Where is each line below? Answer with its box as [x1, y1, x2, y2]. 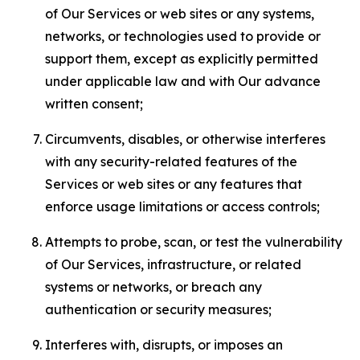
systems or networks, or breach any [45, 279, 262, 295]
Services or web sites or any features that [45, 176, 302, 192]
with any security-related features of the [45, 153, 297, 170]
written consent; [45, 96, 143, 112]
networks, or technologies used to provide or [45, 28, 321, 44]
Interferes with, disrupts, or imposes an [45, 337, 283, 353]
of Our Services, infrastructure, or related [45, 256, 301, 272]
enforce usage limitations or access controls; [45, 198, 320, 215]
